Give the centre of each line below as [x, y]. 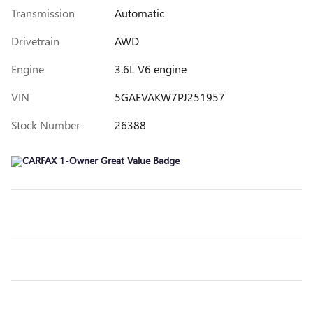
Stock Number [46, 124]
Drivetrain [35, 41]
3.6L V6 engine [150, 68]
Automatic [139, 13]
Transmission [43, 13]
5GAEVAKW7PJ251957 [169, 96]
